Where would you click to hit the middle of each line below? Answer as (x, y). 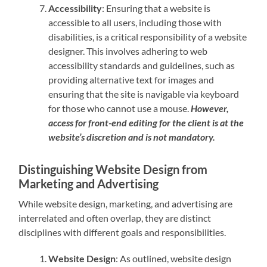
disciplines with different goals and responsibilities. (122, 232)
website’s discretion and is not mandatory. (132, 137)
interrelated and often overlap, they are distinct (115, 218)
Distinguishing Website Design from (113, 170)
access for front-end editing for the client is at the (146, 123)
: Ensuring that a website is (156, 8)
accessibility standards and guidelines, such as (142, 66)
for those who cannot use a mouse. (120, 108)
